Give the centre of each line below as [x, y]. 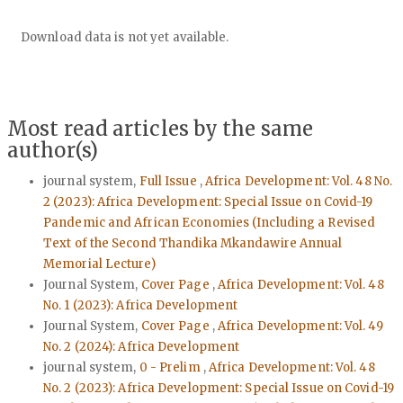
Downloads [69, 15]
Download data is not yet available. [125, 37]
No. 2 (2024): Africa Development [142, 347]
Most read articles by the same [161, 128]
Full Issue [169, 182]
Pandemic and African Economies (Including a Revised [210, 223]
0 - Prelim [171, 368]
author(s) [53, 150]
